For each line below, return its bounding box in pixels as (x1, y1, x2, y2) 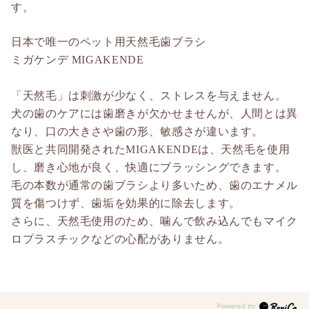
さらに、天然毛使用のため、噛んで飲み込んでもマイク (11, 215, 299, 228)
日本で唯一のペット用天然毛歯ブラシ (11, 36, 206, 48)
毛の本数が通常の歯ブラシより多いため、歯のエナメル (11, 179, 298, 192)
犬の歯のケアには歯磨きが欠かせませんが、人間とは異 (11, 108, 298, 120)
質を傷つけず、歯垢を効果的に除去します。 (11, 197, 241, 210)
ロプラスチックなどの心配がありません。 (11, 233, 230, 246)
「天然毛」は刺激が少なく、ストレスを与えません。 (11, 90, 287, 102)
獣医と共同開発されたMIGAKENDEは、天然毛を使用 (11, 143, 290, 156)
